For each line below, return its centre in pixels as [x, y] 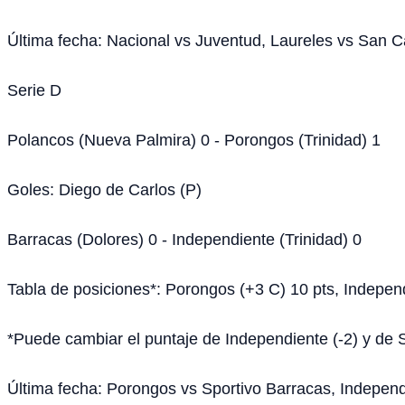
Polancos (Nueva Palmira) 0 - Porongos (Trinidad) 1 [194, 139]
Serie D [34, 89]
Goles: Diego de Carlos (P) [104, 189]
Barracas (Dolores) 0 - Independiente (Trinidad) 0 [184, 239]
